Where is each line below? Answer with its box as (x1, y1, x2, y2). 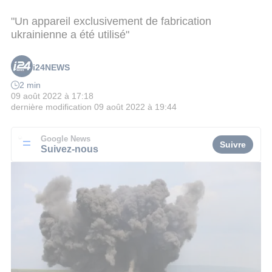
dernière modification (11, 102, 92, 112)
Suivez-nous (41, 143, 98, 154)
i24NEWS (33, 63, 70, 73)
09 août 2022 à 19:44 (94, 102, 177, 112)
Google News (41, 134, 90, 143)
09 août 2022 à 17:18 (11, 91, 93, 101)
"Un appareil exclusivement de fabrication (11, 15, 211, 27)
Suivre (220, 139, 246, 149)
